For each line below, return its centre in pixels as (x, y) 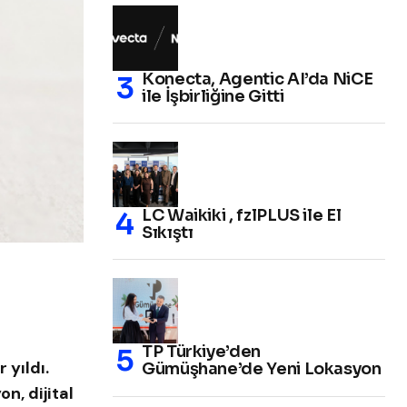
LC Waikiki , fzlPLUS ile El (242, 216)
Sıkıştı (168, 233)
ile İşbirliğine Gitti (213, 97)
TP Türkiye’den (201, 352)
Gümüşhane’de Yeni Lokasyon (262, 369)
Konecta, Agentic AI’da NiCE (258, 79)
